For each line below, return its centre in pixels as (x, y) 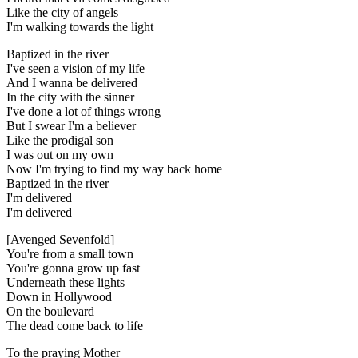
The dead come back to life (75, 325)
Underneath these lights (66, 282)
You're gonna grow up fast (73, 268)
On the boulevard (50, 311)
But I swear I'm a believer (71, 125)
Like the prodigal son (60, 140)
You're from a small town (70, 253)
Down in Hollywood (59, 296)
